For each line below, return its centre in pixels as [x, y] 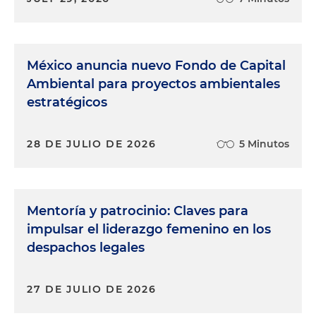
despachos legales [86, 247]
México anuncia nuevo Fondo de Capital [156, 65]
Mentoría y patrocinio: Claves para [138, 211]
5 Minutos [264, 144]
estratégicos [67, 102]
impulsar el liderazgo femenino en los [149, 229]
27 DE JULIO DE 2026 [92, 289]
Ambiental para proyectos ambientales [153, 84]
